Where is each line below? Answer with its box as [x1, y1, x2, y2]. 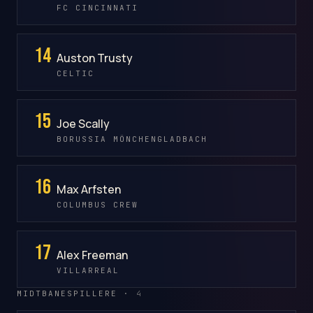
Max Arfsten [57, 181, 121, 197]
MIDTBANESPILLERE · [17, 288, 136, 298]
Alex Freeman [57, 247, 128, 263]
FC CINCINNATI [57, 2, 138, 13]
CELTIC [57, 68, 94, 78]
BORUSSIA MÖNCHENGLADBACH [57, 133, 208, 144]
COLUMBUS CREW [57, 199, 138, 210]
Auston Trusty [57, 50, 133, 66]
